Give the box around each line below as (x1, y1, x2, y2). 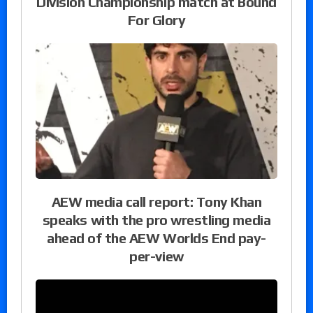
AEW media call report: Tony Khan (51, 193, 262, 210)
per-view (129, 247, 184, 264)
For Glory (127, 11, 186, 28)
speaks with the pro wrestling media (42, 211, 271, 228)
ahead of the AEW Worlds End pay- (47, 229, 266, 246)
